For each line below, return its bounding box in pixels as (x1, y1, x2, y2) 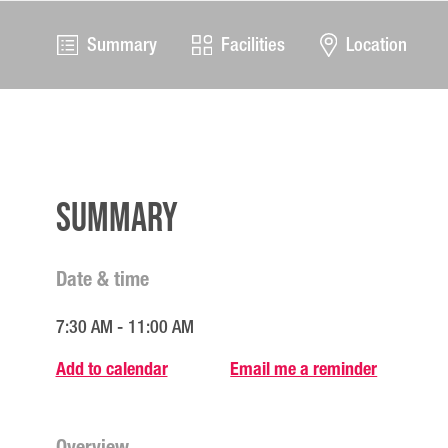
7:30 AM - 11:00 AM (55, 310, 195, 344)
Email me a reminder (230, 353, 378, 384)
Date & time (55, 262, 149, 296)
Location (345, 27, 407, 62)
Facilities (221, 27, 285, 62)
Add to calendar (55, 353, 168, 384)
